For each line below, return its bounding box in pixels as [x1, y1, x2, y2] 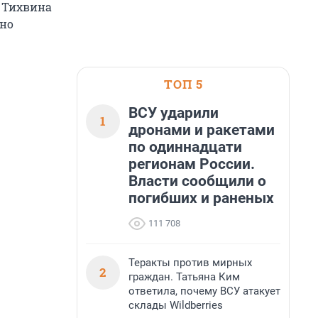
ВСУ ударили [128, 104, 219, 121]
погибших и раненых [128, 190, 274, 207]
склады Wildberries [128, 299, 223, 312]
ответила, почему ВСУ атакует [128, 285, 280, 297]
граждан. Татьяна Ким [128, 270, 240, 283]
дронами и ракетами [128, 121, 275, 138]
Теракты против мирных [128, 256, 252, 269]
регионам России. [128, 155, 255, 172]
